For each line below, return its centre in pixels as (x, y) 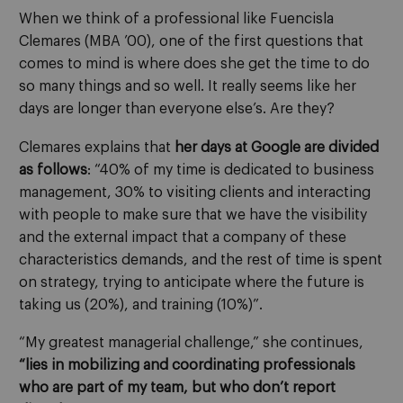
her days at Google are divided (277, 147)
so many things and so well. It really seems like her (188, 86)
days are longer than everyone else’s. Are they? (177, 109)
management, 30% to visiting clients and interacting (195, 192)
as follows (53, 170)
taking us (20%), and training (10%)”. (141, 304)
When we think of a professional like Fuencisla (176, 19)
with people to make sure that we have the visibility (193, 215)
